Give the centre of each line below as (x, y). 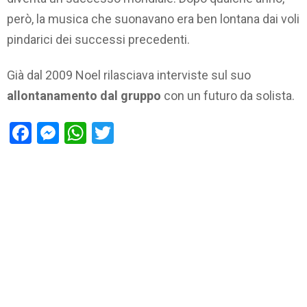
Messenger (112, 133)
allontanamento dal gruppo (84, 96)
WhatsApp (136, 133)
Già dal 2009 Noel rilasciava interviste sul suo (129, 75)
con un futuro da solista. (228, 96)
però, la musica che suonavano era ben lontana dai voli (153, 19)
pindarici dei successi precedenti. (98, 39)
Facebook (77, 133)
